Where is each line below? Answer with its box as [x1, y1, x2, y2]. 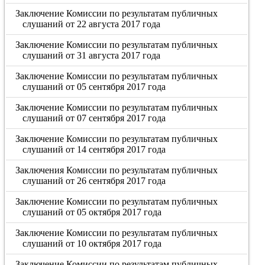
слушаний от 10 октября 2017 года [22, 238, 161, 248]
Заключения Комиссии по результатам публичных [15, 165, 218, 175]
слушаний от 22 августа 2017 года [22, 19, 160, 29]
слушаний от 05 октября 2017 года [22, 207, 161, 217]
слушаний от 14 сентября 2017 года [22, 144, 166, 154]
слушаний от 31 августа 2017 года [22, 50, 160, 60]
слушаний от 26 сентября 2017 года [22, 176, 166, 186]
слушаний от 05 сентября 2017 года [22, 82, 166, 92]
